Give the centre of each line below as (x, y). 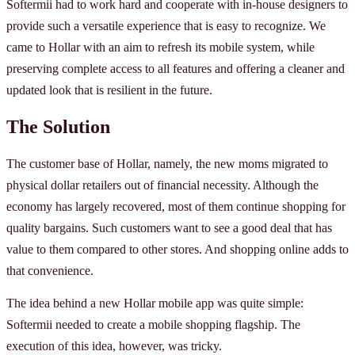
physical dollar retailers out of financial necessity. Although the (162, 185)
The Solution (58, 126)
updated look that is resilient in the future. (109, 90)
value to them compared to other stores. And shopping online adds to (177, 250)
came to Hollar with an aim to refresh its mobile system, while (160, 47)
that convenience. (50, 271)
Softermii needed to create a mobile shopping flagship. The (153, 325)
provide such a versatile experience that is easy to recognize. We (166, 25)
